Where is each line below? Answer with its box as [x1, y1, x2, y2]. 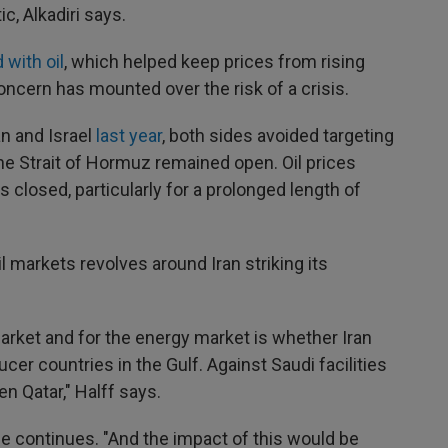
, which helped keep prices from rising [64, 51, 365, 72]
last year [96, 125, 162, 146]
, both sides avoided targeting [162, 125, 394, 146]
